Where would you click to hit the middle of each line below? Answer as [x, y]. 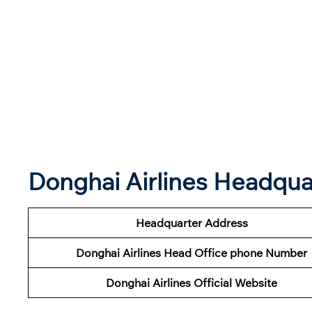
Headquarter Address [192, 223]
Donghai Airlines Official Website [192, 282]
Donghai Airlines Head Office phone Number [192, 252]
